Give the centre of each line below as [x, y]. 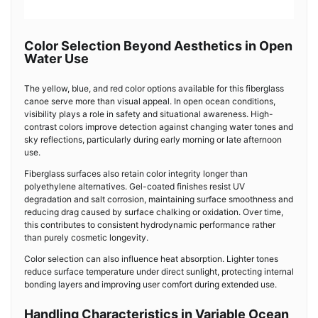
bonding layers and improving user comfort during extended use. [150, 284]
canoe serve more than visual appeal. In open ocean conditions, [150, 101]
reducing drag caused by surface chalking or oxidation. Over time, [154, 212]
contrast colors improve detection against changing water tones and [159, 127]
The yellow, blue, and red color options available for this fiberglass [154, 88]
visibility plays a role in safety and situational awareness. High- [149, 114]
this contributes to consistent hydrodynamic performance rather [150, 225]
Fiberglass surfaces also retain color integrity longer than [136, 174]
